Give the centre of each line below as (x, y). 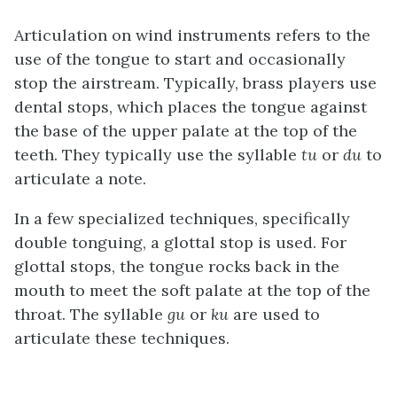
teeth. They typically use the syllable (158, 155)
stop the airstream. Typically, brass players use (195, 83)
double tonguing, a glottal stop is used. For (180, 242)
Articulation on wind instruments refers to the (192, 35)
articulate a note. (80, 179)
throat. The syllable (91, 314)
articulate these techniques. (122, 338)
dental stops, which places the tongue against (191, 107)
